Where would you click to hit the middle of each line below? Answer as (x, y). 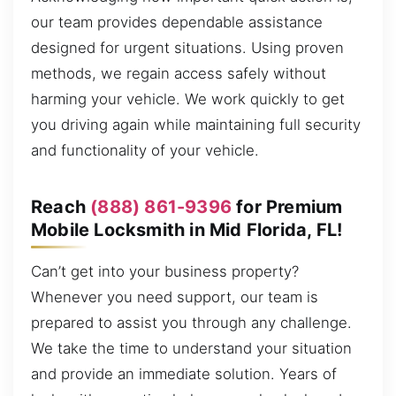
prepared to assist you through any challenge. (191, 323)
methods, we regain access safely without (179, 74)
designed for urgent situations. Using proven (187, 48)
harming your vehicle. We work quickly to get (188, 99)
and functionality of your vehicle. (145, 151)
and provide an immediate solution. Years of (184, 374)
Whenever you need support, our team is (175, 297)
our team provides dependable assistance (177, 23)
